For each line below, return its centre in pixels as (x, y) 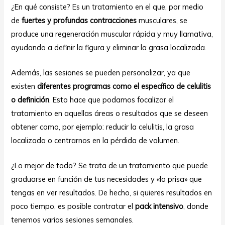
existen (24, 86)
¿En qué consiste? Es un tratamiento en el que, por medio (107, 7)
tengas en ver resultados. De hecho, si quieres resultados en (112, 193)
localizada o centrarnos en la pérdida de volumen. (95, 141)
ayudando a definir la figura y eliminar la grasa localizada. (109, 47)
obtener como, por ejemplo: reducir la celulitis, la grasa (103, 127)
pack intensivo (158, 206)
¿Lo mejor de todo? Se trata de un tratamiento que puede (110, 166)
